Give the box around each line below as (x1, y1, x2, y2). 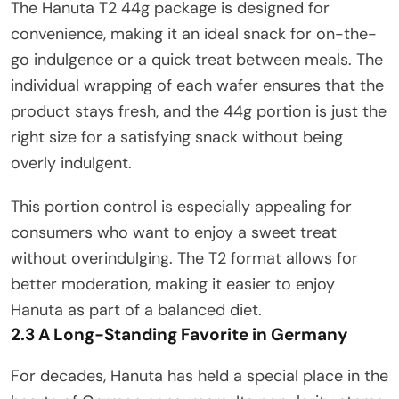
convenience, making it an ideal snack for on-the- (11, 22, 377, 45)
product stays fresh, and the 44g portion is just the (11, 100, 387, 122)
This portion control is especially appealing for (11, 195, 352, 217)
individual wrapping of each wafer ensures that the (11, 74, 384, 96)
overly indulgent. (11, 151, 132, 174)
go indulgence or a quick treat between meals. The (11, 48, 383, 70)
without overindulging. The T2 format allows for (11, 247, 358, 269)
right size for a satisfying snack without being (11, 126, 343, 148)
